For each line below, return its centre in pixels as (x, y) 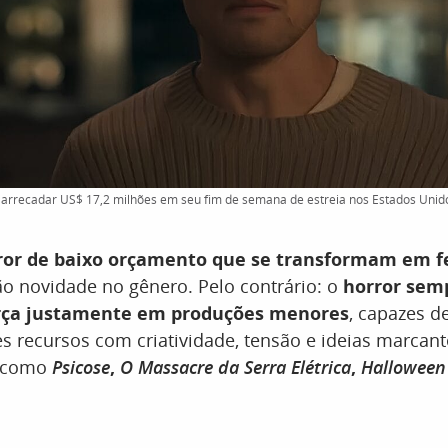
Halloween (403, 367)
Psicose (81, 367)
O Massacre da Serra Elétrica (235, 367)
